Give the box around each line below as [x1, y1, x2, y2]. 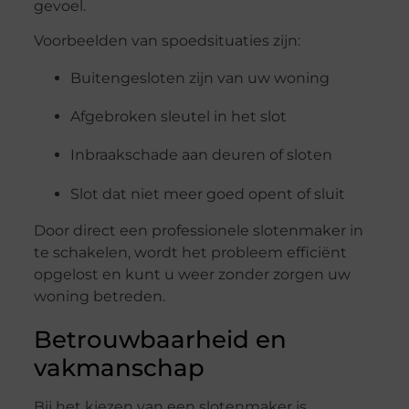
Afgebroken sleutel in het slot [69, 108, 287, 125]
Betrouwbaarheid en [33, 325, 287, 355]
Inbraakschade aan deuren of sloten [69, 146, 332, 164]
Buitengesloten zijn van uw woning [69, 68, 330, 87]
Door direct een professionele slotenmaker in [33, 222, 363, 240]
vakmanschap [33, 353, 204, 383]
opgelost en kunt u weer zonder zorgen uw [33, 266, 351, 284]
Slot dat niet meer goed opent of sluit [69, 184, 345, 203]
